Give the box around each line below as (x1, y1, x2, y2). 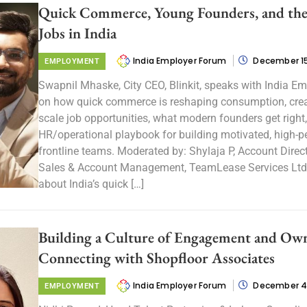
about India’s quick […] (38, 177, 144, 191)
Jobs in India (38, 23, 116, 43)
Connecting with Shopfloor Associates (38, 248, 275, 268)
